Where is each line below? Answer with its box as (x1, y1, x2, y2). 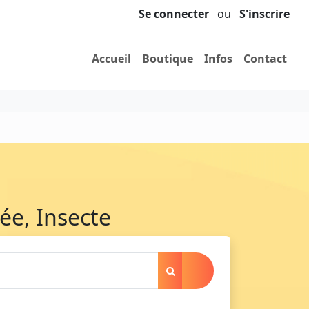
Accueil (92, 51, 131, 67)
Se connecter (139, 6, 209, 21)
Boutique (142, 51, 193, 67)
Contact (243, 51, 287, 67)
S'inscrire (239, 6, 290, 21)
